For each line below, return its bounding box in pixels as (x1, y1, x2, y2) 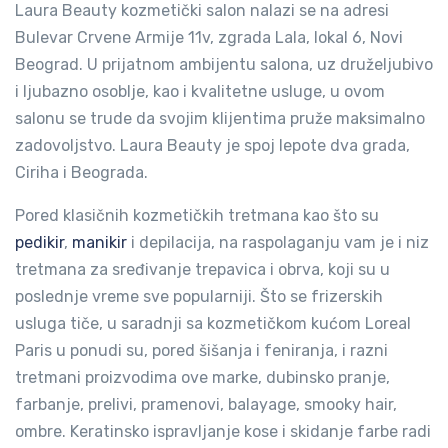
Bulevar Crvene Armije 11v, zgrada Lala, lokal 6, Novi (15, 28, 403, 47)
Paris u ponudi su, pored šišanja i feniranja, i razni (15, 341, 388, 360)
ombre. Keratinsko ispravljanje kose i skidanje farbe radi (15, 422, 431, 441)
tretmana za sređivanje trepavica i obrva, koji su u (15, 260, 390, 279)
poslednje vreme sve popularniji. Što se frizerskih (15, 287, 383, 306)
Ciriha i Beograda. (15, 163, 148, 182)
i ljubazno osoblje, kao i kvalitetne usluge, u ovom (15, 82, 385, 101)
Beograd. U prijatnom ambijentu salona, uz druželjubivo (15, 55, 433, 74)
